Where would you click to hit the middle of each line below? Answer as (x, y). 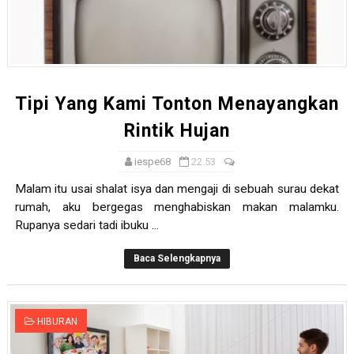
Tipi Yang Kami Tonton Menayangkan (177, 104)
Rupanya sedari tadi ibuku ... (87, 226)
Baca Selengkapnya (177, 259)
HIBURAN (57, 322)
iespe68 (153, 162)
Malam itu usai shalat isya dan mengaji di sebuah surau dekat (177, 189)
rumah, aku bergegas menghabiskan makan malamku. (177, 207)
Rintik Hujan (177, 131)
